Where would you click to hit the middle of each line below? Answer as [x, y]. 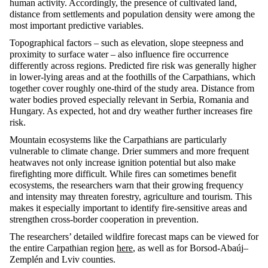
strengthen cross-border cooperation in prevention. [104, 220]
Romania [216, 100]
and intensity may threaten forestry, [77, 197]
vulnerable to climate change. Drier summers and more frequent [129, 151]
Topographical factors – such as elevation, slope [101, 43]
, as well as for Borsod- [176, 248]
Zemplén [26, 260]
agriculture [164, 197]
